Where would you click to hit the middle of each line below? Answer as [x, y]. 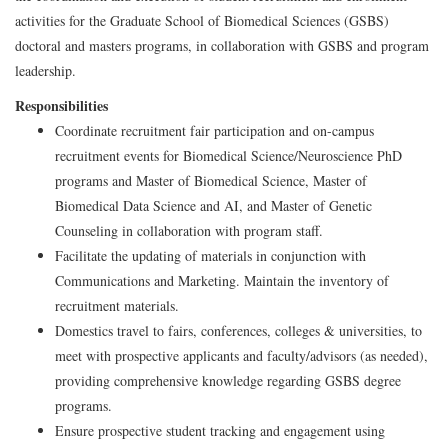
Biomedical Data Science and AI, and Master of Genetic [213, 205]
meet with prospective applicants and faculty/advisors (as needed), [241, 355]
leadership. [45, 70]
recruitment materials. [117, 305]
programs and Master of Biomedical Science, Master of [211, 180]
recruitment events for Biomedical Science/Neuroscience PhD [228, 155]
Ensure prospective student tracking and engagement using [220, 430]
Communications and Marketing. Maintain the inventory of [222, 280]
